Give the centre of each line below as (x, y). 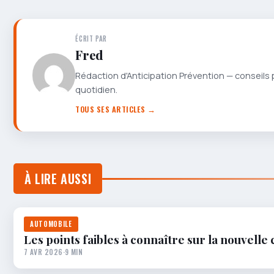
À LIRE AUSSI (58, 179)
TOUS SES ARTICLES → (116, 109)
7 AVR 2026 (43, 252)
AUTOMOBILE (51, 224)
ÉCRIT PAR (91, 39)
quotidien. (97, 90)
